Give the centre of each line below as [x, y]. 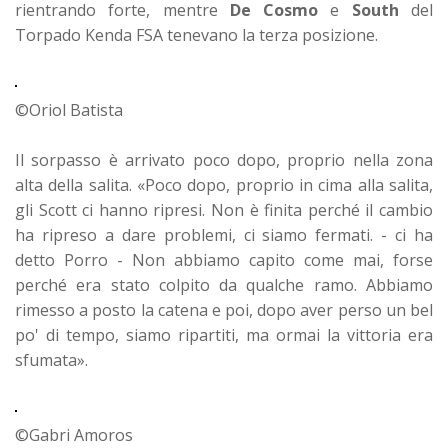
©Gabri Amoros [74, 434]
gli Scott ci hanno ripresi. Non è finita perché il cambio [224, 209]
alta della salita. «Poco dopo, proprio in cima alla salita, [224, 184]
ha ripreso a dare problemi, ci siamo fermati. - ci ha [224, 234]
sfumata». [51, 359]
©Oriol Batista [69, 109]
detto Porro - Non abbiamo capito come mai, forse [224, 259]
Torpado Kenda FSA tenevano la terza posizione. [196, 34]
